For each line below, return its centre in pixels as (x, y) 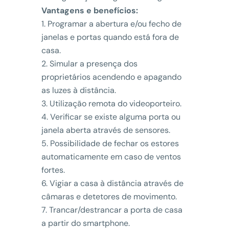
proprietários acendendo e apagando (111, 77)
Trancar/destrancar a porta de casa (116, 210)
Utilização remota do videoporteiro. (115, 103)
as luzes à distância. (78, 90)
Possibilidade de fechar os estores (114, 143)
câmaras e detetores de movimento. (109, 196)
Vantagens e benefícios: (89, 10)
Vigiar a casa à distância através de (116, 183)
